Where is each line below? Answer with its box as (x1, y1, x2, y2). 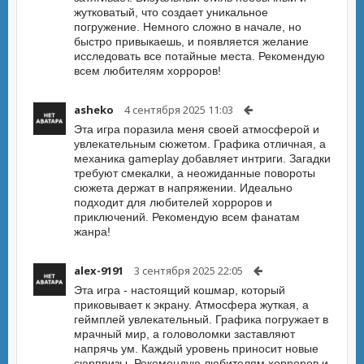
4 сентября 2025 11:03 (124, 102, 233, 117)
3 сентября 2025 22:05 (134, 263, 243, 278)
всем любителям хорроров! (74, 64, 221, 77)
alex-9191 (74, 263, 123, 278)
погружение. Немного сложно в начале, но (74, 20, 301, 33)
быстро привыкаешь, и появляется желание (74, 35, 309, 48)
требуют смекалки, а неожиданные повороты (74, 167, 315, 180)
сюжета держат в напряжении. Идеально (74, 181, 292, 194)
